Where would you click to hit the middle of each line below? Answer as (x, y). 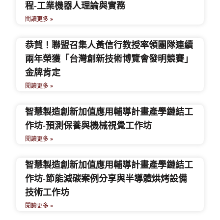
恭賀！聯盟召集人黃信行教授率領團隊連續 (109, 45)
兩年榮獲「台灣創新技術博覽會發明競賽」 (109, 58)
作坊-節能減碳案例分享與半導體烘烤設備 (106, 178)
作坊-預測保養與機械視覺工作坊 (89, 125)
